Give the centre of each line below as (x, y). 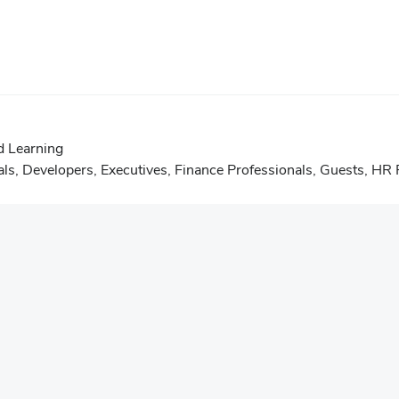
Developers (58, 170)
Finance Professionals (244, 170)
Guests (342, 170)
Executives (134, 170)
